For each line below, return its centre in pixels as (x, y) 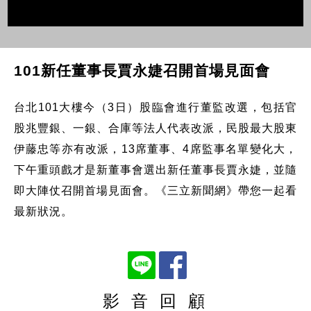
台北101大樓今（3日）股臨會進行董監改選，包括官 (155, 107)
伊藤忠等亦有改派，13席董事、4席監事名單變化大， (155, 149)
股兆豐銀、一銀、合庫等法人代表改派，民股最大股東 (155, 128)
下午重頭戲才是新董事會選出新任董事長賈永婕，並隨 (155, 169)
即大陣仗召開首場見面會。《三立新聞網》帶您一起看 (155, 190)
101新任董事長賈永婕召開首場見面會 (142, 70)
